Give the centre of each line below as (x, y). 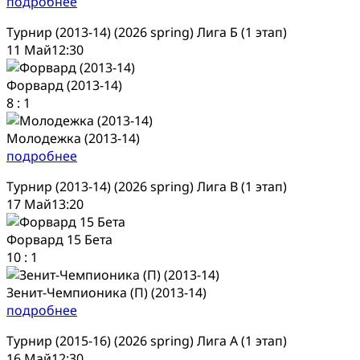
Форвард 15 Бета (59, 239)
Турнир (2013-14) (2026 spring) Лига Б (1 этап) (147, 32)
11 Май (29, 49)
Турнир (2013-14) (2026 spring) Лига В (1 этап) (147, 186)
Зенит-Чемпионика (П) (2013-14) (106, 292)
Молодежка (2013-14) (73, 138)
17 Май (29, 204)
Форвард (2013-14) (64, 85)
